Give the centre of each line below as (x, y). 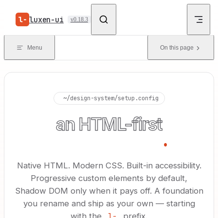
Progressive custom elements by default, (109, 178)
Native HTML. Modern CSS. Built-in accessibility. (109, 165)
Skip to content (31, 11)
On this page (177, 48)
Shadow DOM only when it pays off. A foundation (109, 191)
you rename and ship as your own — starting (109, 203)
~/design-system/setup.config (111, 98)
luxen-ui (46, 19)
